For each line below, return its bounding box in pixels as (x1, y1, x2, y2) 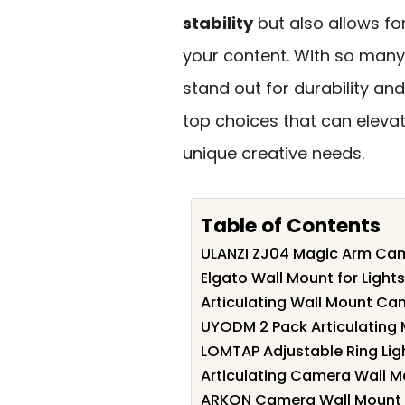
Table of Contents (201, 211, 381, 240)
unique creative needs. (183, 142, 364, 165)
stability (183, 12, 253, 34)
